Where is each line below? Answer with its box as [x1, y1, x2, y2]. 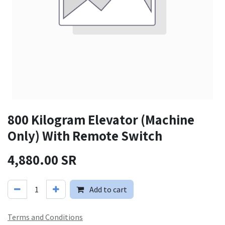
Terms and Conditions [8, 212, 83, 222]
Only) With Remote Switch [8, 127, 162, 145]
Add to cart [88, 184, 127, 194]
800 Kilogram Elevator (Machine [8, 110, 194, 129]
